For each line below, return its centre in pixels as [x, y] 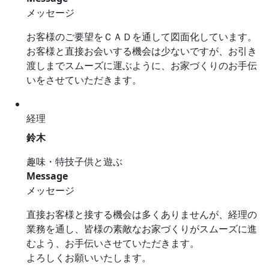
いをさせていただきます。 [84, 80]
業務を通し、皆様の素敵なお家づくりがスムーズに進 [142, 229]
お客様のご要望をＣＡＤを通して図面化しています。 [142, 37]
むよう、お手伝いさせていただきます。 [113, 243]
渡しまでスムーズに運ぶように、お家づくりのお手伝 [142, 66]
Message [47, 176]
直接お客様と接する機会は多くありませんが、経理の [142, 215]
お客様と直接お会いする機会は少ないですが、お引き [142, 51]
